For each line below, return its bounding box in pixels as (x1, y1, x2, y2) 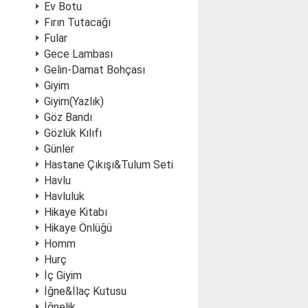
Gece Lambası (44, 47, 113, 60)
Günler (44, 142, 74, 155)
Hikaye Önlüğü (44, 221, 112, 234)
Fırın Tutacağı (44, 16, 111, 29)
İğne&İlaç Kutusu (44, 285, 126, 298)
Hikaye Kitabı (44, 206, 107, 219)
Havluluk (44, 190, 85, 203)
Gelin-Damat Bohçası (44, 63, 145, 76)
